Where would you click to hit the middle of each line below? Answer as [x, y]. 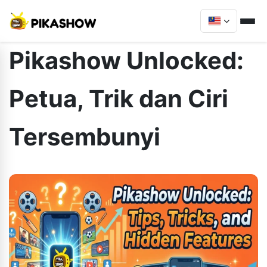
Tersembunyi [85, 137]
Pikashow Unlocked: [126, 60]
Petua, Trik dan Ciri [119, 99]
